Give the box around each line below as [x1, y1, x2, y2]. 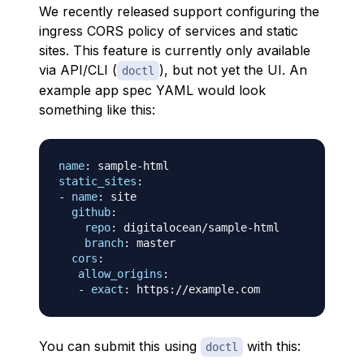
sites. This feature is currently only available [39, 42, 310, 58]
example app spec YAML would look [39, 82, 266, 98]
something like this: [39, 102, 155, 118]
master [130, 236, 175, 249]
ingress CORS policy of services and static [39, 23, 298, 39]
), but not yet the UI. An [159, 62, 307, 78]
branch [84, 236, 123, 249]
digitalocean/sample [117, 221, 247, 234]
